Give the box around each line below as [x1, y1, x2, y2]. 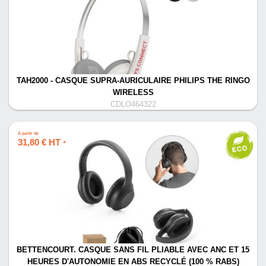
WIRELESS [112, 88, 154, 97]
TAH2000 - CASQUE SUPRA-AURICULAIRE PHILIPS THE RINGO [16, 77, 250, 85]
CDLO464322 [110, 100, 156, 109]
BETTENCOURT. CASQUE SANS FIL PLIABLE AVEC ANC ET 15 [17, 246, 249, 254]
